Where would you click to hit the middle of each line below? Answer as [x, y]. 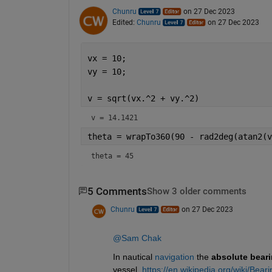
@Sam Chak [137, 238]
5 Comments [117, 191]
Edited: [124, 22]
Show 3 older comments [196, 191]
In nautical [132, 257]
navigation [174, 257]
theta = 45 [112, 156]
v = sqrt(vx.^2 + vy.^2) [143, 98]
